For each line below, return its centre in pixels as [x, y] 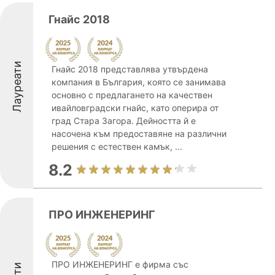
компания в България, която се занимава [139, 82]
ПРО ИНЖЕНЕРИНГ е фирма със [120, 264]
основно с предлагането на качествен [132, 95]
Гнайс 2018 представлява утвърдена [130, 69]
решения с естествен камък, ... [117, 146]
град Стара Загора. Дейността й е [124, 121]
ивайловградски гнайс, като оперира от [135, 108]
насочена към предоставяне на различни [139, 134]
